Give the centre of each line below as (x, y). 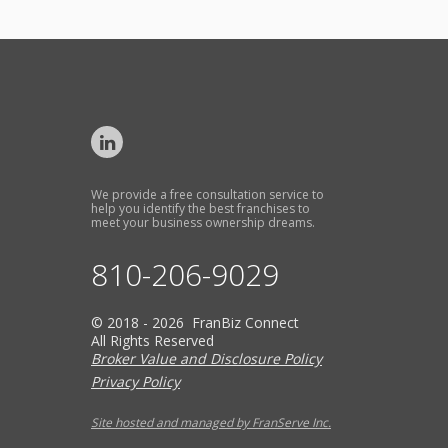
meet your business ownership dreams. (203, 222)
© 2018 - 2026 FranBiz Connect (195, 322)
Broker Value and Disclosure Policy (206, 358)
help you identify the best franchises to (200, 208)
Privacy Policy (135, 381)
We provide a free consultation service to (207, 194)
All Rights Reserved (152, 340)
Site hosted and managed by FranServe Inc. (211, 422)
